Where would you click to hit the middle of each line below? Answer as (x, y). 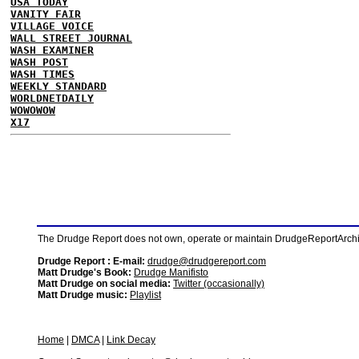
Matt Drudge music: (83, 295)
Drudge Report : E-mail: (91, 261)
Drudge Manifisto (171, 272)
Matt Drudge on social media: (104, 284)
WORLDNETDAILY (52, 98)
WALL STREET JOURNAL (71, 38)
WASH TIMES (42, 74)
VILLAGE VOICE (52, 26)
